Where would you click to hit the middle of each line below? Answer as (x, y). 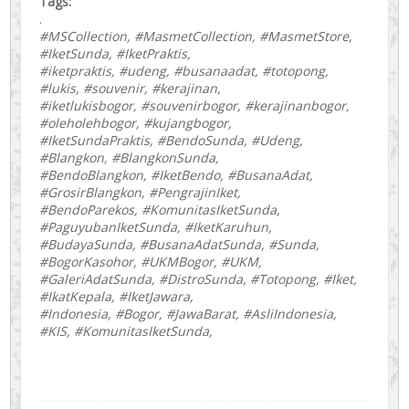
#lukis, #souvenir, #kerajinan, (131, 88)
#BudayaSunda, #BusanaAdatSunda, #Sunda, (180, 244)
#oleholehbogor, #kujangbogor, (136, 123)
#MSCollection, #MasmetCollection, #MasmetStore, (196, 36)
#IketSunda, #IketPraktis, (115, 53)
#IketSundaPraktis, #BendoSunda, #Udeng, (172, 140)
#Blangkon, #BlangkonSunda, (130, 157)
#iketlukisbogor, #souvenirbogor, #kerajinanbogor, (195, 105)
